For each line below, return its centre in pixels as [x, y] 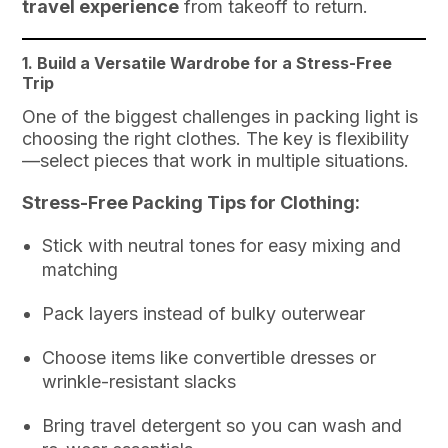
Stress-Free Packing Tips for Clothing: [191, 203]
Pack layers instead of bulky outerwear [204, 314]
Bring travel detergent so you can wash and [222, 426]
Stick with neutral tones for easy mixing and [222, 246]
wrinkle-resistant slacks [139, 382]
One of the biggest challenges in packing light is [220, 117]
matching [80, 270]
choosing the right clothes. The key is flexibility [216, 139]
